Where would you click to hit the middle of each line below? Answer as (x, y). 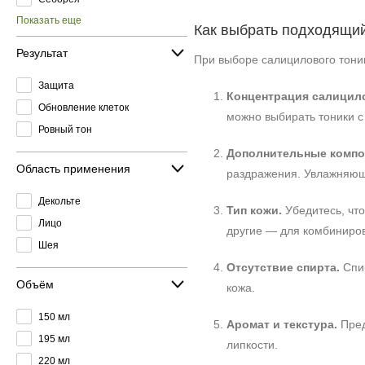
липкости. (252, 345)
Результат (42, 53)
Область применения (73, 168)
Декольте (59, 201)
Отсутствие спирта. (283, 267)
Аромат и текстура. (282, 324)
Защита (56, 85)
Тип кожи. (254, 210)
